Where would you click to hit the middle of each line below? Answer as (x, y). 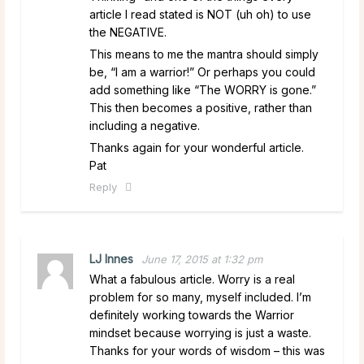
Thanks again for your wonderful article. (197, 147)
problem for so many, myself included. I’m (200, 297)
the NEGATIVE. (128, 32)
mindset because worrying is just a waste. (200, 332)
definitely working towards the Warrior (192, 314)
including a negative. (145, 125)
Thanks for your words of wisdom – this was (207, 350)
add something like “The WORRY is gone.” (203, 89)
